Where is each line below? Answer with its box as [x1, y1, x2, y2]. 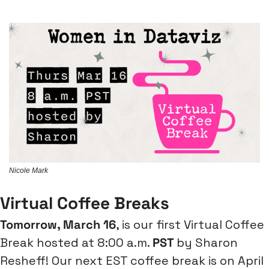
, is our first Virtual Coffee [116, 217, 264, 233]
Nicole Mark [9, 166, 48, 175]
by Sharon [177, 235, 238, 251]
